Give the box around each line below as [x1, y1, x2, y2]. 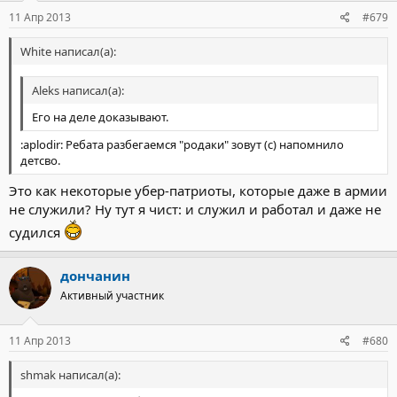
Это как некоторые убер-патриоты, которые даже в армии [9, 181, 387, 199]
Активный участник [60, 287, 164, 303]
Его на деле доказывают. [32, 108, 168, 125]
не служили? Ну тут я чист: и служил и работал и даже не [9, 199, 381, 218]
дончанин [60, 266, 130, 284]
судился [9, 222, 64, 241]
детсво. [20, 152, 60, 168]
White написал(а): [20, 43, 116, 59]
